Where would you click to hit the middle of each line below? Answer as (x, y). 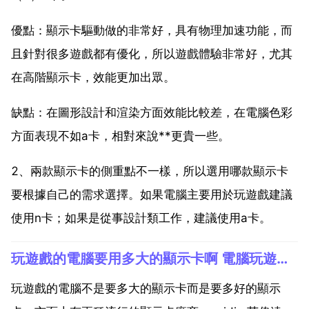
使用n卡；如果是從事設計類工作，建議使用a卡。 (141, 218)
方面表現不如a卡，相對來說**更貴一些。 (120, 136)
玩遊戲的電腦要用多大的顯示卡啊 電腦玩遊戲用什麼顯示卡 (282, 258)
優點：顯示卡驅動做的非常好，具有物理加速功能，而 (152, 30)
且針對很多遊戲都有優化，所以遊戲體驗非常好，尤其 (152, 53)
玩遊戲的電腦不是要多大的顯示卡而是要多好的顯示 (146, 288)
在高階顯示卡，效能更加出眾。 (93, 77)
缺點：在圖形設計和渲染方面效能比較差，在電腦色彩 (152, 112)
